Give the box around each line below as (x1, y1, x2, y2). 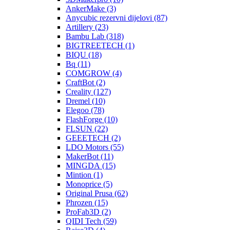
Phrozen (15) (66, 198, 108, 207)
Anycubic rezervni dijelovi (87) (66, 13, 167, 22)
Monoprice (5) (66, 179, 112, 188)
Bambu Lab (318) (66, 31, 124, 41)
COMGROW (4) (66, 68, 122, 78)
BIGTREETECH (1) (66, 41, 135, 50)
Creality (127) (66, 87, 111, 96)
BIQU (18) (66, 50, 102, 59)
